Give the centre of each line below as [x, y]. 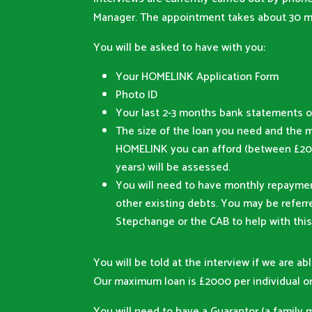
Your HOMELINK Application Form [197, 77]
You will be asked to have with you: [180, 48]
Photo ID [137, 95]
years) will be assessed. [173, 168]
